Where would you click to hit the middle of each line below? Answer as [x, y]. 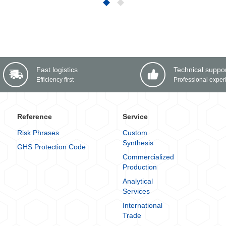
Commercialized [149, 157]
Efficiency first [55, 79]
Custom [135, 132]
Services [136, 191]
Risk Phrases [38, 132]
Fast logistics [57, 69]
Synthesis [138, 143]
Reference [34, 116]
